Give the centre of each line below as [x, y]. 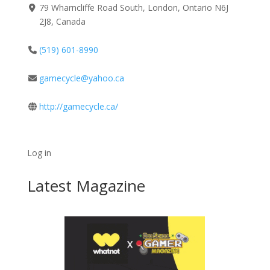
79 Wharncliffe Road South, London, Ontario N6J [134, 7]
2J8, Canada [63, 21]
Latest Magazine [86, 185]
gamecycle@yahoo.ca [82, 78]
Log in [39, 152]
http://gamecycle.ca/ [79, 106]
